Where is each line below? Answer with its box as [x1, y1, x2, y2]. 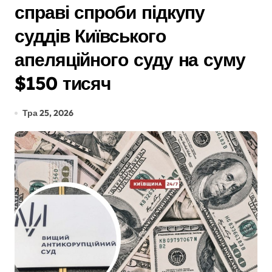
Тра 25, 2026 [22, 107, 73, 118]
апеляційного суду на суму [15, 48, 245, 71]
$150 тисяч [15, 72, 111, 95]
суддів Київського [15, 24, 166, 47]
